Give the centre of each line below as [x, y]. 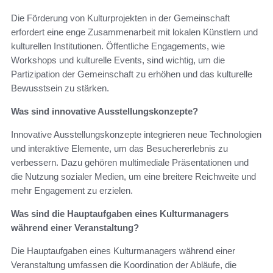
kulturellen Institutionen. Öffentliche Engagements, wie [118, 46]
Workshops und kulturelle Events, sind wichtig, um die [118, 60]
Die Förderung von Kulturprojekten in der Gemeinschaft [120, 18]
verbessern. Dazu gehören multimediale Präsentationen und [130, 163]
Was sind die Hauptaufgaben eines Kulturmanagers [120, 214]
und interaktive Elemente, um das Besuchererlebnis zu [119, 149]
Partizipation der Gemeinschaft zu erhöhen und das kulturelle [132, 74]
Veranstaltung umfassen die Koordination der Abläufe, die [124, 265]
